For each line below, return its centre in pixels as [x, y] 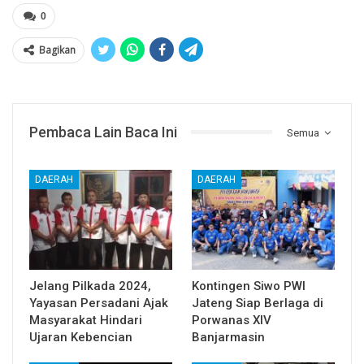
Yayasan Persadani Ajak [99, 303]
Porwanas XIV [232, 321]
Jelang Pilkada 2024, [90, 286]
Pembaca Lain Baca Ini [103, 132]
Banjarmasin [228, 338]
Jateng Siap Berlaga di [258, 303]
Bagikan [57, 50]
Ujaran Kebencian [81, 338]
